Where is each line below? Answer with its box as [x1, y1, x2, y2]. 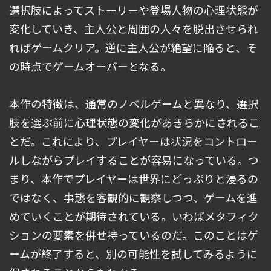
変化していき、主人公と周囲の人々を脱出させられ [9, 20, 258, 36]
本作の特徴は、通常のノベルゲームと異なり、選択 [9, 95, 258, 111]
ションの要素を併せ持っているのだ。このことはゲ [9, 226, 258, 243]
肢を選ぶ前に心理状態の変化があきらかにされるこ [9, 114, 260, 130]
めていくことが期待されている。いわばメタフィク [9, 207, 259, 224]
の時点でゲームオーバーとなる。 [9, 57, 171, 74]
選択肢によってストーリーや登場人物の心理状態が [9, 1, 258, 18]
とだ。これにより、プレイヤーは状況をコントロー [9, 132, 258, 149]
